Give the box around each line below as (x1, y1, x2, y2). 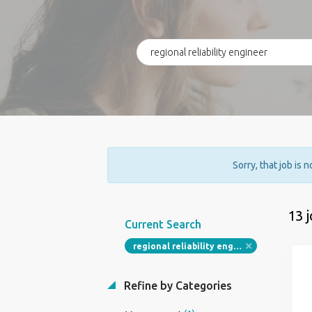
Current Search (124, 218, 201, 231)
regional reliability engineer (233, 242, 242, 251)
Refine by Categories (120, 279, 232, 292)
